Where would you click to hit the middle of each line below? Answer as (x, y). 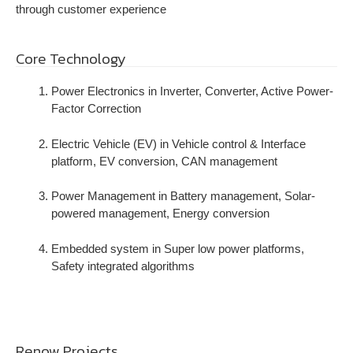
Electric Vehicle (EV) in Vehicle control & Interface (178, 143)
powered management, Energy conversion (160, 213)
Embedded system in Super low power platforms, (178, 248)
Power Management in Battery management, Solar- (183, 196)
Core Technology (71, 59)
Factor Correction (96, 108)
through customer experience (91, 9)
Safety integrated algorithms (123, 266)
